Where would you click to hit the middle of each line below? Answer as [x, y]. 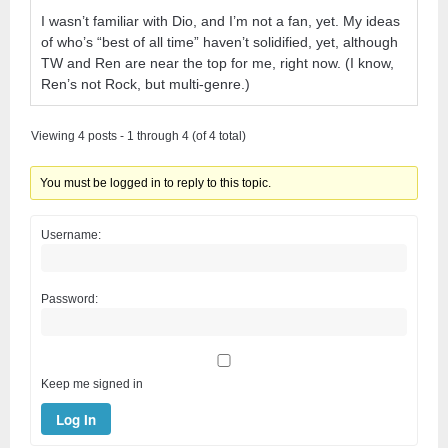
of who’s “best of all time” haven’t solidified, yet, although [219, 42]
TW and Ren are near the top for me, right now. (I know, [217, 63]
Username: [71, 235]
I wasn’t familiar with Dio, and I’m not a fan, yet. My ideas [220, 21]
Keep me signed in [92, 384]
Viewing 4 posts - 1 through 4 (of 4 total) [138, 136]
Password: [69, 299]
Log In [76, 419]
